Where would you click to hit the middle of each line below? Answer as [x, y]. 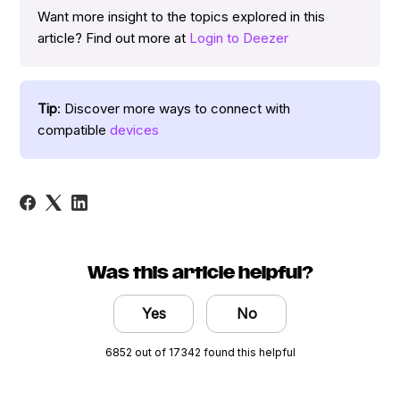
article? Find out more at [114, 37]
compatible [74, 129]
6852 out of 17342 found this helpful [200, 352]
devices [135, 129]
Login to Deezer [239, 37]
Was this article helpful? [200, 273]
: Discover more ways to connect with [174, 108]
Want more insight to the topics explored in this [182, 16]
